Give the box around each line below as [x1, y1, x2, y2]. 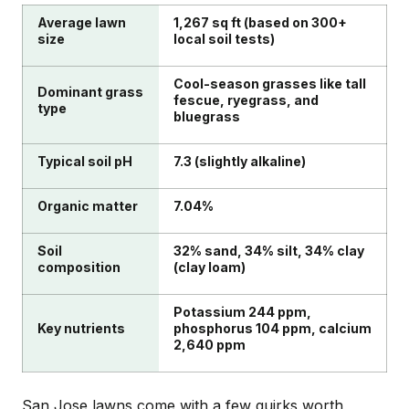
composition [37, 259, 121, 276]
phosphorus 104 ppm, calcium [173, 320, 372, 337]
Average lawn [37, 15, 126, 31]
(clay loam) [173, 259, 246, 276]
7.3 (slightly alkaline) [173, 153, 306, 170]
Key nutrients [37, 320, 125, 337]
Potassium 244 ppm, [173, 304, 311, 320]
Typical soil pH [37, 153, 132, 170]
